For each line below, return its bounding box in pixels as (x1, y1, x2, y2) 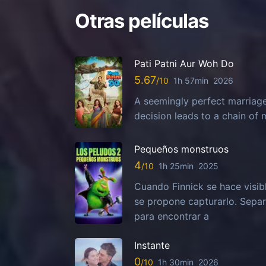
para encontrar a (134, 210, 209, 223)
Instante (134, 239, 170, 252)
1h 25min (159, 161, 194, 172)
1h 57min (173, 75, 208, 86)
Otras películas (75, 8, 208, 33)
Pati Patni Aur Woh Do (134, 57, 234, 69)
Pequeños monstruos (134, 142, 229, 155)
